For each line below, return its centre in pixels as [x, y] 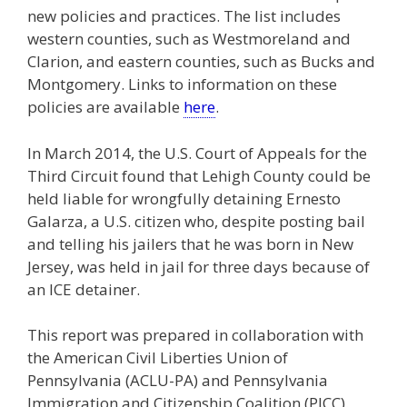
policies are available [105, 107]
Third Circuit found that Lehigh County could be [199, 175]
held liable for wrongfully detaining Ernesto [184, 198]
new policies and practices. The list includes [184, 16]
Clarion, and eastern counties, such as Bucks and [201, 62]
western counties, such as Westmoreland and [189, 39]
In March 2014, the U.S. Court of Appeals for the [197, 153]
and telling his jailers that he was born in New [190, 243]
